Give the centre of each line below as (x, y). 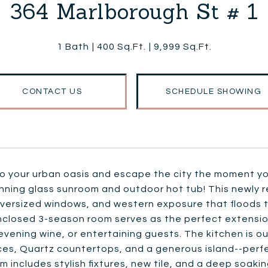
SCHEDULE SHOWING (214, 92)
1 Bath (73, 47)
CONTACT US (52, 92)
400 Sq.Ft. (121, 47)
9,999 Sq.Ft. (182, 47)
